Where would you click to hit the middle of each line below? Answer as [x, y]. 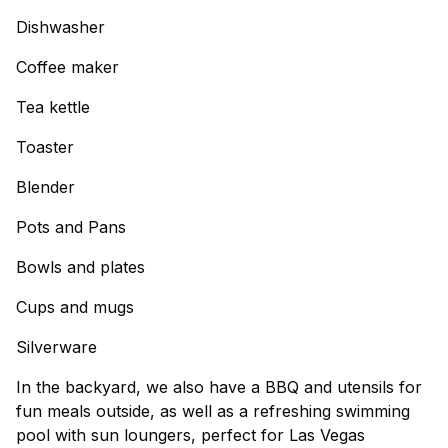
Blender [45, 187]
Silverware [56, 347]
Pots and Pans [71, 227]
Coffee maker [67, 67]
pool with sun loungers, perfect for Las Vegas [190, 435]
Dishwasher [60, 27]
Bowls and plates [80, 267]
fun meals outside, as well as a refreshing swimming [213, 411]
